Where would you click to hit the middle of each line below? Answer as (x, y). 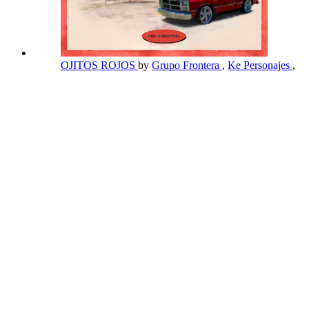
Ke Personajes (260, 65)
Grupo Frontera (187, 65)
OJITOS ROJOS (99, 65)
